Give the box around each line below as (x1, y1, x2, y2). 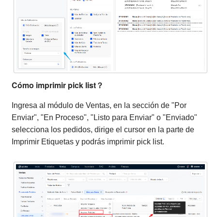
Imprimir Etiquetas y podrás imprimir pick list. (12, 138, 164, 146)
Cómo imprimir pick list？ (12, 79, 104, 91)
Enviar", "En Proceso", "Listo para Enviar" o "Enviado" (12, 113, 197, 122)
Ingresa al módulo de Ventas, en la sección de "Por (12, 101, 186, 110)
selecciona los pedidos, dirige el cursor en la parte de (12, 125, 194, 134)
